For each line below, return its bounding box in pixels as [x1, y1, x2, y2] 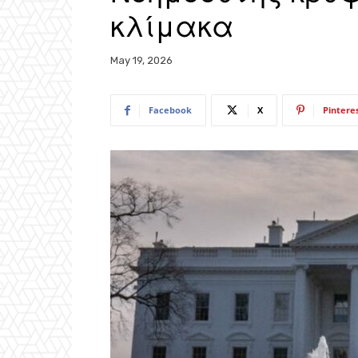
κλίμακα [110, 4, 234, 45]
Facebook [149, 104, 192, 117]
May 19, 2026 [110, 54, 173, 67]
